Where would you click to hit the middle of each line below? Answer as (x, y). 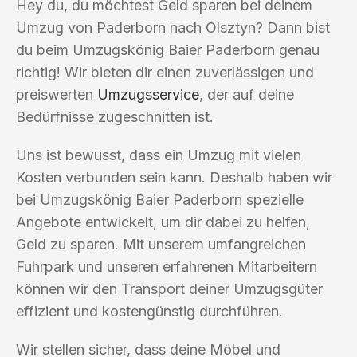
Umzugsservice (148, 94)
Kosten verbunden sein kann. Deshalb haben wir (174, 177)
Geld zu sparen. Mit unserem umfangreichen (161, 244)
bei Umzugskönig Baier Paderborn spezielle (160, 199)
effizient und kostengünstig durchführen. (149, 311)
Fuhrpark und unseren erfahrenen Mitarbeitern (167, 266)
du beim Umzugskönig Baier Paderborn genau (168, 49)
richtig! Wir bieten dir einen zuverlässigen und (165, 72)
